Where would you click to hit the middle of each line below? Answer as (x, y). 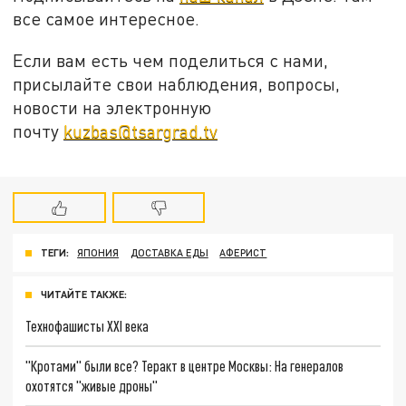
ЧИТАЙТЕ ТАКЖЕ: (84, 295)
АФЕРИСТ (243, 253)
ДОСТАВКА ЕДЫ (169, 253)
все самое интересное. (106, 19)
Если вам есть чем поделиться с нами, (171, 60)
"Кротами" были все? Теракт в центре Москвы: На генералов (185, 365)
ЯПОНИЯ (98, 253)
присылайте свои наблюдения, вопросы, (177, 83)
